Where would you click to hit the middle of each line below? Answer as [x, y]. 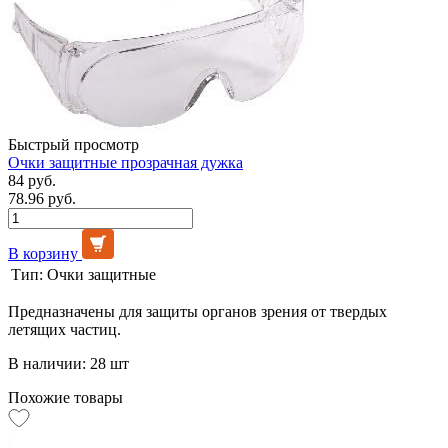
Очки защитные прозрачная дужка [125, 162]
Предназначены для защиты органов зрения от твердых [197, 311]
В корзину [43, 253]
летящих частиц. [64, 329]
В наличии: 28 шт [68, 363]
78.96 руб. [42, 198]
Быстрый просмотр [73, 144]
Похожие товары [65, 397]
